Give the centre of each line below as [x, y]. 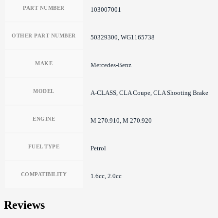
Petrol [98, 148]
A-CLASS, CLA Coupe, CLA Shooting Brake [149, 92]
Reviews [24, 205]
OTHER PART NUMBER [44, 35]
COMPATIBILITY [44, 174]
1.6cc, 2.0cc [106, 176]
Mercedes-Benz [111, 65]
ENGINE [44, 118]
